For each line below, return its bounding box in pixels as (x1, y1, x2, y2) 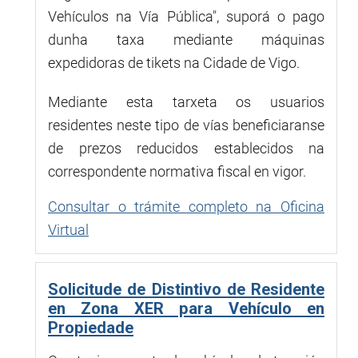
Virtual (48, 221, 89, 238)
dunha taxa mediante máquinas (48, 30, 324, 48)
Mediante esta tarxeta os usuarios (48, 93, 324, 110)
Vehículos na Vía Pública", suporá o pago (48, 7, 324, 25)
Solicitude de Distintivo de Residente (48, 279, 324, 299)
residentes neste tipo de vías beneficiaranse (48, 116, 324, 133)
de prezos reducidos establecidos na (48, 139, 324, 157)
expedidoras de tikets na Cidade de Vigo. (48, 54, 300, 71)
